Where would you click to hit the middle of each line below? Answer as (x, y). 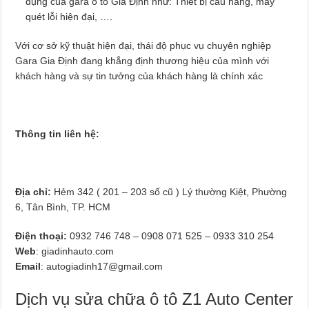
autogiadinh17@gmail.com (105, 266)
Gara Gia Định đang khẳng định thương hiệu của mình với (142, 60)
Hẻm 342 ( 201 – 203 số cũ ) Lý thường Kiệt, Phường (169, 191)
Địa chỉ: (33, 191)
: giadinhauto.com (75, 251)
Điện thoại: (43, 236)
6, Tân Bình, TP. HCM (63, 207)
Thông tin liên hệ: (59, 133)
